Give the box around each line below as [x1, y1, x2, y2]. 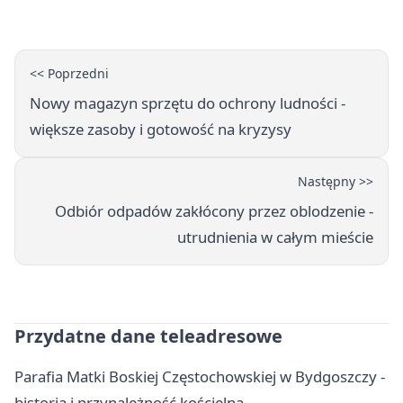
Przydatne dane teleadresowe [14, 324, 282, 349]
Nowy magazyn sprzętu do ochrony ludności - [30, 93, 345, 114]
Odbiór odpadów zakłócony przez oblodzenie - [55, 201, 373, 222]
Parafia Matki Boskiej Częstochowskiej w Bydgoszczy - [14, 366, 385, 388]
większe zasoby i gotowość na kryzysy [30, 119, 291, 140]
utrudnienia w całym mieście [177, 227, 373, 248]
